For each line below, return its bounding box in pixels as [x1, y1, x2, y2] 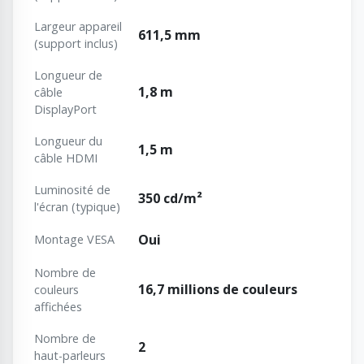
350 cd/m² [138, 189, 202, 208]
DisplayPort [34, 102, 97, 118]
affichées [34, 299, 82, 315]
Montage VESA [34, 232, 115, 248]
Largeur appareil [34, 19, 122, 35]
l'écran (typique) [34, 199, 120, 215]
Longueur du [34, 133, 102, 149]
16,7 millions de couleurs [138, 280, 297, 299]
